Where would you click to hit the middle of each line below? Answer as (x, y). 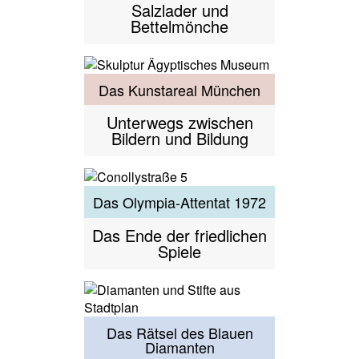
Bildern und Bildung (179, 139)
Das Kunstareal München (179, 89)
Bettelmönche (179, 26)
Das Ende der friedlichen (179, 236)
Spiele (179, 252)
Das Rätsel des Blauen (179, 332)
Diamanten (179, 347)
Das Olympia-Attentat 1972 (179, 202)
